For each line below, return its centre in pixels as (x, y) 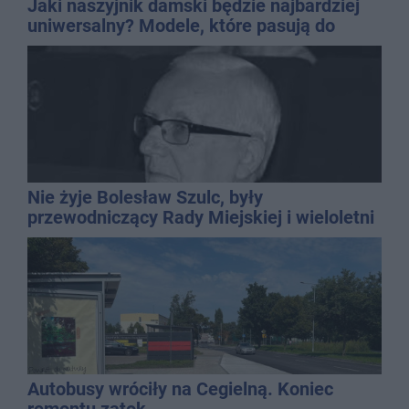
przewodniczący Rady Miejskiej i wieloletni (201, 218)
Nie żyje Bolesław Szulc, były (145, 198)
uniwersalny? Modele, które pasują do (181, 26)
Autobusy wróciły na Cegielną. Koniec (180, 389)
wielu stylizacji (87, 46)
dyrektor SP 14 (88, 238)
